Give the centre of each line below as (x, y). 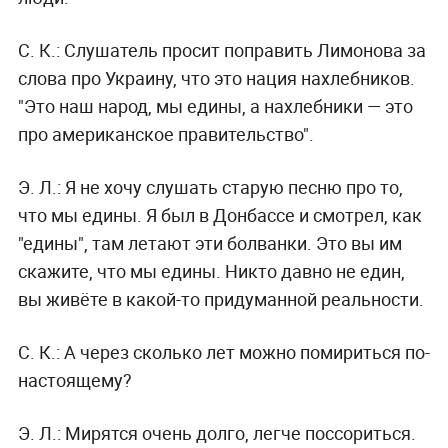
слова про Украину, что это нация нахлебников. (216, 77)
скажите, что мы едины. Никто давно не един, (211, 270)
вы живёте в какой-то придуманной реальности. (220, 298)
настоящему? (74, 379)
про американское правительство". (165, 133)
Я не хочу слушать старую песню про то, (231, 186)
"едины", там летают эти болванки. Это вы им (209, 242)
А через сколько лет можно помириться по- (244, 351)
